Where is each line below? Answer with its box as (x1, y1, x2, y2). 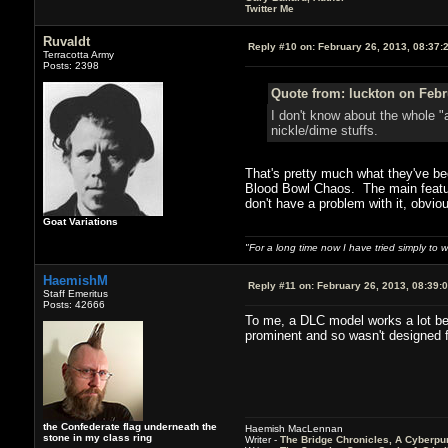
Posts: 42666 (42, 298, 105, 310)
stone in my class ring (42, 431, 152, 443)
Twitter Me (244, 2, 294, 14)
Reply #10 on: (247, 40, 315, 52)
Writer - (244, 433, 280, 445)
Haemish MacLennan (244, 422, 343, 434)
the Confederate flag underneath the (42, 420, 217, 432)
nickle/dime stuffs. (270, 122, 378, 138)
